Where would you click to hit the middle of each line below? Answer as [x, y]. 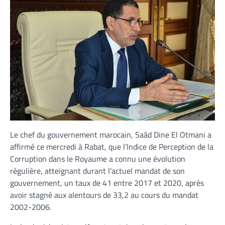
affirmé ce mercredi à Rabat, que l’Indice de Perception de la [112, 146]
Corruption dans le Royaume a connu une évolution [98, 158]
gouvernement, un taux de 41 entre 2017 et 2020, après [107, 183]
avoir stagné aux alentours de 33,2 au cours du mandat [104, 195]
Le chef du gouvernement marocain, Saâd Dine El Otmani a [111, 134]
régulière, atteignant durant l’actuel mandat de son [97, 171]
